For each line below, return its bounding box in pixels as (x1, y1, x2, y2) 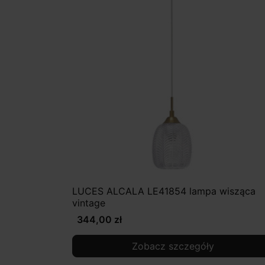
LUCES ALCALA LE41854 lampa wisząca (72, 185, 256, 197)
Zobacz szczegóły (131, 240, 214, 252)
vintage (72, 196, 105, 209)
